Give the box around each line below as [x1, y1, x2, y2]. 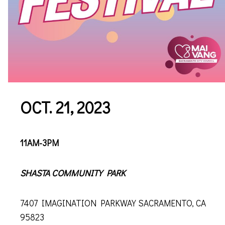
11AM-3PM [20, 137, 59, 149]
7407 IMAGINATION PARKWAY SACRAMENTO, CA [20, 197, 206, 209]
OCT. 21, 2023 [20, 96, 110, 118]
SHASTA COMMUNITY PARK [20, 167, 126, 179]
